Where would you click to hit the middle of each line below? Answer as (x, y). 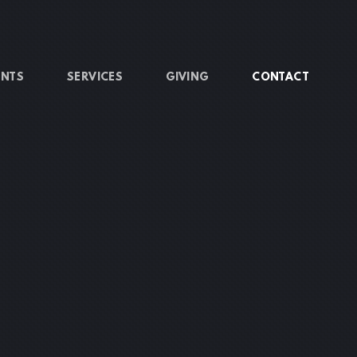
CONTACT (280, 78)
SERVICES (95, 78)
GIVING (188, 78)
